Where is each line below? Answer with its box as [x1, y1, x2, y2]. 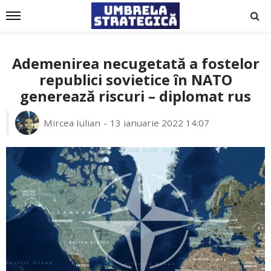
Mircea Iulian [44, 117, 100, 129]
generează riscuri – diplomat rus [20, 87, 251, 106]
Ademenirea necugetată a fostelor [11, 54, 260, 73]
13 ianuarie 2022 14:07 [110, 117, 209, 129]
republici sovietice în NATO [39, 70, 232, 90]
